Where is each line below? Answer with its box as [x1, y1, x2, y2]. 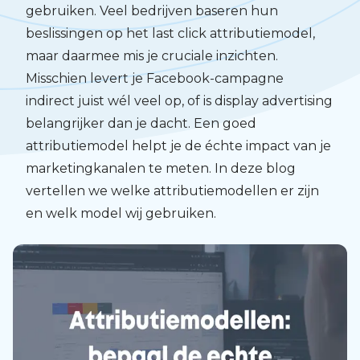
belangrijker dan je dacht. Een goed [26, 116, 256, 131]
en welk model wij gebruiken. [26, 206, 219, 221]
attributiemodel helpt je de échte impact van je [26, 138, 331, 153]
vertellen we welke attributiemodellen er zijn [26, 183, 319, 198]
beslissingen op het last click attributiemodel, [26, 26, 315, 41]
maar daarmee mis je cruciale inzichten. [26, 48, 278, 63]
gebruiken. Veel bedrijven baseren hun [26, 3, 278, 18]
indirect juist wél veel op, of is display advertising [26, 93, 333, 108]
